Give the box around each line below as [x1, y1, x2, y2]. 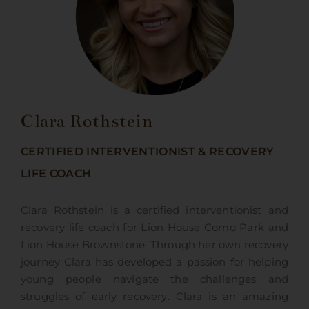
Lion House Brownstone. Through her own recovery [20, 239, 289, 252]
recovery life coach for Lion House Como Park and [20, 221, 289, 235]
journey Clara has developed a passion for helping [20, 256, 289, 269]
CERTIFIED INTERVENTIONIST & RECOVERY [20, 145, 275, 159]
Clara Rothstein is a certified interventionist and [20, 204, 289, 217]
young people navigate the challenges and [20, 273, 289, 286]
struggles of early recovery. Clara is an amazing [20, 290, 289, 303]
